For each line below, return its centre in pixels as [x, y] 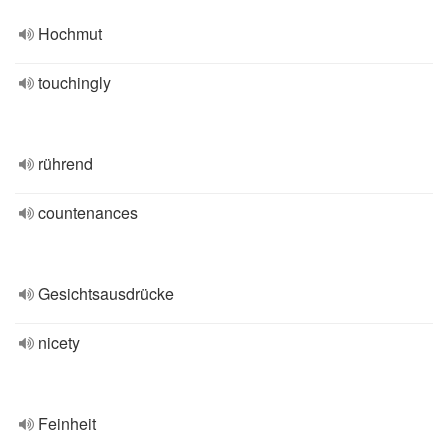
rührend [65, 163]
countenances [88, 212]
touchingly [74, 82]
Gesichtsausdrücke [106, 293]
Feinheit [67, 423]
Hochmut [70, 33]
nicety [59, 342]
